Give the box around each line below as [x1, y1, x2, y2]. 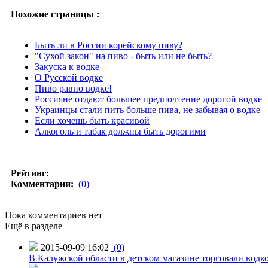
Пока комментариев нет [5, 209, 102, 220]
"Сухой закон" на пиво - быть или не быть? [35, 50, 212, 61]
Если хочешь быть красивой [35, 115, 150, 126]
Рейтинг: [11, 167, 49, 178]
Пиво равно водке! [35, 83, 112, 93]
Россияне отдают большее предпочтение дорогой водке [35, 93, 262, 104]
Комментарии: [11, 178, 74, 189]
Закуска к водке [35, 61, 99, 72]
